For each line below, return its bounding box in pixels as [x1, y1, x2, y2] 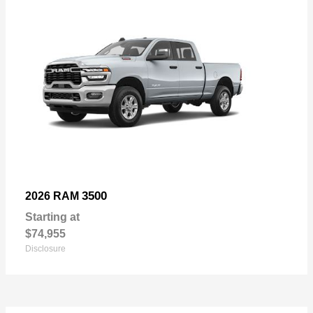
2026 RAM [25, 190, 82, 203]
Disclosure [25, 244, 66, 254]
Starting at [25, 211, 80, 224]
